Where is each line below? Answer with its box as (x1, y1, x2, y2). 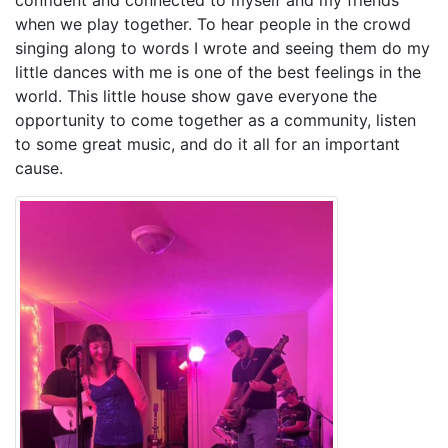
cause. (15, 157, 68, 178)
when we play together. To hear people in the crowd (15, 13, 411, 34)
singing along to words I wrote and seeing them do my (15, 37, 430, 58)
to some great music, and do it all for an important (15, 133, 400, 154)
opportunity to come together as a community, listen (15, 109, 416, 130)
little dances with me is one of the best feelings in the (15, 61, 421, 82)
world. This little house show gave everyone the (15, 85, 377, 106)
